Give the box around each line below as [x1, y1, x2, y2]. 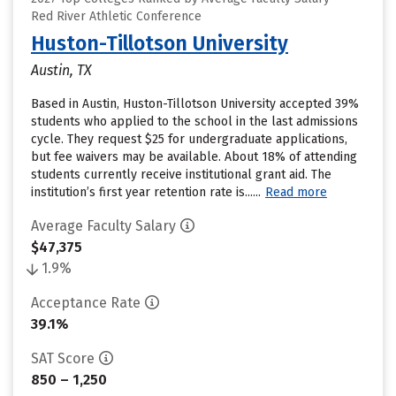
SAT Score [31, 350, 95, 367]
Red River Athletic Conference [31, 9, 202, 24]
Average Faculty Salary [31, 217, 176, 234]
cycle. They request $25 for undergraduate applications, [31, 132, 347, 147]
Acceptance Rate [31, 294, 141, 311]
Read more [265, 185, 327, 200]
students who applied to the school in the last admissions [31, 114, 358, 129]
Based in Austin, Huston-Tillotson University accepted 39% [31, 96, 359, 111]
